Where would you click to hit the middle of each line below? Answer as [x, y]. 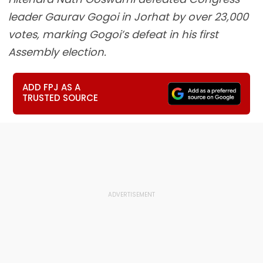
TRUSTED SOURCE [60, 98]
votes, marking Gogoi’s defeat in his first [113, 34]
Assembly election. [57, 52]
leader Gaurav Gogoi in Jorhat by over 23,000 [128, 17]
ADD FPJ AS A [52, 87]
